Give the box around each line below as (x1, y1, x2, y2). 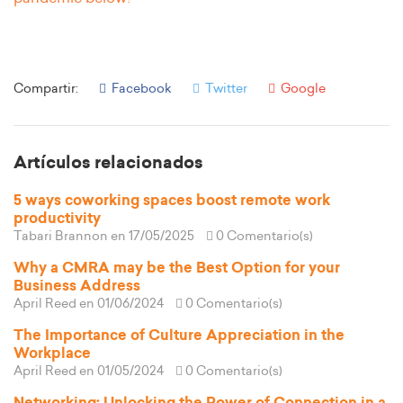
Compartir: (13, 83, 78, 96)
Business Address (13, 279, 140, 294)
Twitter (202, 83, 247, 96)
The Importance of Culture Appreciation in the (13, 328, 345, 344)
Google (278, 83, 326, 96)
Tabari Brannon (13, 230, 108, 244)
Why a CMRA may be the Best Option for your (13, 261, 340, 276)
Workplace (13, 346, 91, 362)
